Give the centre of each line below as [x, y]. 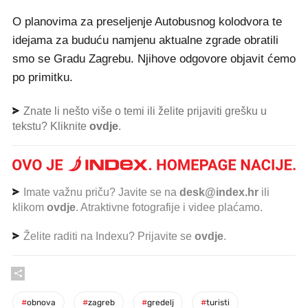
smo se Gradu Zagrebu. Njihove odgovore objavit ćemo [154, 59]
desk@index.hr [219, 192]
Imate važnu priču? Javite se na [100, 192]
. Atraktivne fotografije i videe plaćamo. [169, 207]
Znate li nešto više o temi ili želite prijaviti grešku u [144, 111]
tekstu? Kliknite [51, 126]
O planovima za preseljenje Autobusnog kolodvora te [147, 22]
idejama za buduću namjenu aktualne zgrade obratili [145, 41]
